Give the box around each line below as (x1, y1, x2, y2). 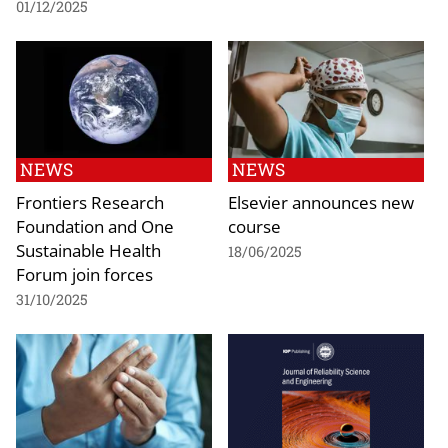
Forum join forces (16, 262, 153, 287)
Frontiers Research (16, 190, 164, 215)
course (228, 214, 281, 239)
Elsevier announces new (228, 190, 414, 215)
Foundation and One (16, 214, 174, 239)
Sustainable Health (16, 238, 161, 263)
